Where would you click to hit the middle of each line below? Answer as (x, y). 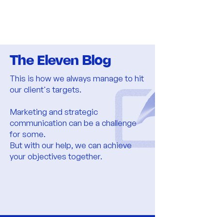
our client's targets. (46, 89)
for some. (28, 134)
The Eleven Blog (60, 61)
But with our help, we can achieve (71, 145)
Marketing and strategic (54, 112)
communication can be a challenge (73, 123)
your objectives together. (56, 156)
